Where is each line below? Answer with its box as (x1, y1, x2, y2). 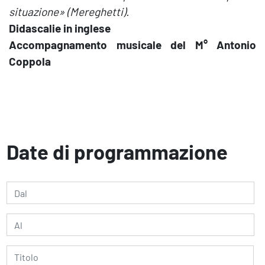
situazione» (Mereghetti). (9, 5, 129, 18)
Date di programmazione (7, 140, 228, 164)
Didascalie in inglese (9, 21, 111, 35)
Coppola (9, 54, 51, 68)
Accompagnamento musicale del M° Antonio (9, 38, 256, 51)
